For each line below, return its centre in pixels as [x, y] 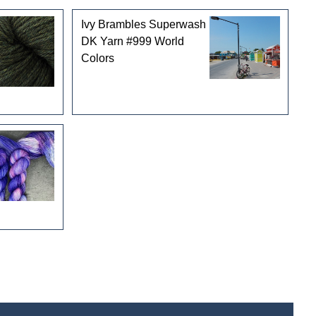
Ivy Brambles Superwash [143, 24]
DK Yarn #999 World [132, 41]
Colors [97, 58]
